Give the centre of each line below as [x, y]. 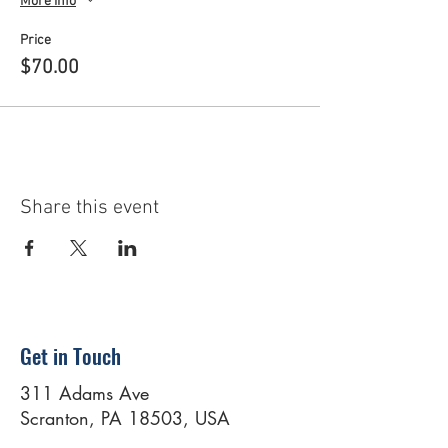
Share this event [89, 208]
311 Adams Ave [84, 393]
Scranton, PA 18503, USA [125, 418]
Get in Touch [70, 355]
